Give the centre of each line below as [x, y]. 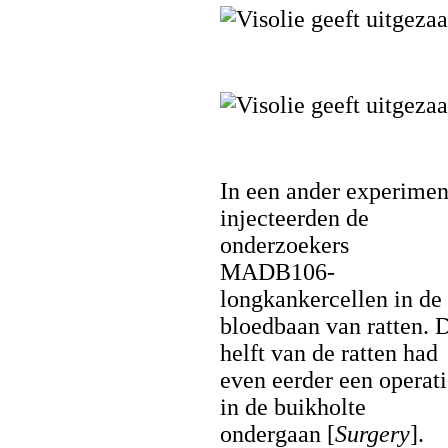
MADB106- [277, 272]
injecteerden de [294, 218]
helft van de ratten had [329, 353]
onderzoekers [284, 245]
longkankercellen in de [331, 299]
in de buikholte [293, 407]
